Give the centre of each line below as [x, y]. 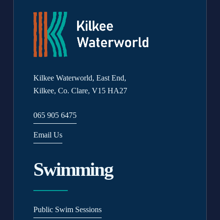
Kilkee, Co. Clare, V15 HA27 [81, 90]
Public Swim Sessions [68, 209]
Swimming [73, 169]
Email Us [48, 135]
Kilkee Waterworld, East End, [80, 78]
